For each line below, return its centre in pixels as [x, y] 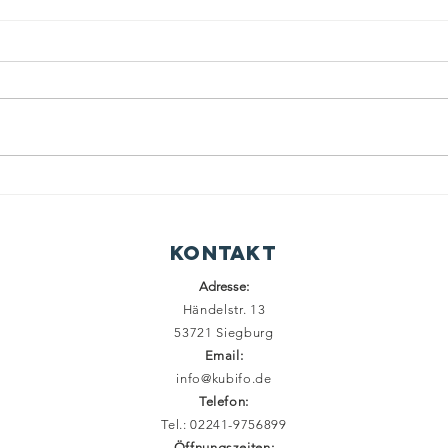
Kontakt [223, 252]
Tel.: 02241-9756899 [224, 424]
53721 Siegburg [224, 332]
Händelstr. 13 [224, 309]
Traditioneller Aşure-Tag [183, 163]
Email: [224, 355]
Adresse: [224, 286]
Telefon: [224, 401]
